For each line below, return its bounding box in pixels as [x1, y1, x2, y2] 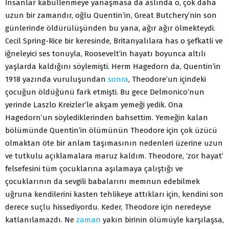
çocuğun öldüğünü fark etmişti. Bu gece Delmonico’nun [5, 87, 204, 97]
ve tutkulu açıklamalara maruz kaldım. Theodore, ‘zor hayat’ [5, 151, 223, 161]
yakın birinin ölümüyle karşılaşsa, [101, 215, 224, 224]
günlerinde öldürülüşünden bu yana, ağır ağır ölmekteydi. [5, 23, 215, 33]
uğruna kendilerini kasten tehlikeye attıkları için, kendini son [5, 189, 223, 199]
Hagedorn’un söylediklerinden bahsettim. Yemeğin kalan [5, 112, 208, 122]
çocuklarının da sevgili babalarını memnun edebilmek [5, 176, 200, 186]
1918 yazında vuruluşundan [5, 74, 108, 84]
